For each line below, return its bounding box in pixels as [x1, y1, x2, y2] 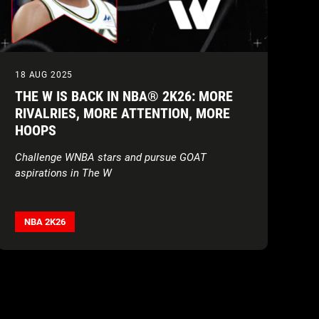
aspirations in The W [15, 167, 112, 179]
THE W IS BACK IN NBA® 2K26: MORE [15, 88, 233, 105]
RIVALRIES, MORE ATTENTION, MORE [15, 105, 230, 122]
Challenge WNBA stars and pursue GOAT [15, 151, 206, 164]
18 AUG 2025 [15, 70, 73, 80]
